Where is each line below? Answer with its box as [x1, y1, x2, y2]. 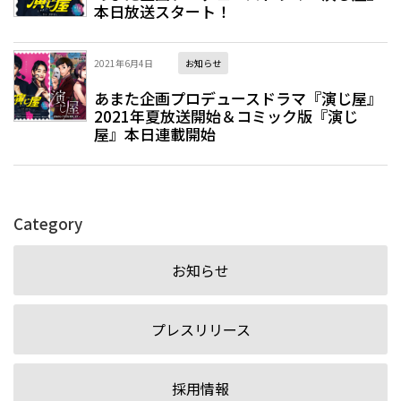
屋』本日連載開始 [94, 123, 216, 146]
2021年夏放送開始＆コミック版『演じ [94, 105, 358, 128]
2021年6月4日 [94, 56, 153, 71]
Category [13, 212, 82, 235]
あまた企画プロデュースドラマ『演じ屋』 [94, 87, 382, 110]
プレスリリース [150, 319, 251, 341]
